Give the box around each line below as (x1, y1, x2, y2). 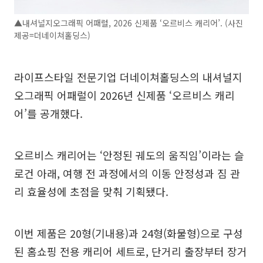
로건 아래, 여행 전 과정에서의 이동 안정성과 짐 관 (14, 166, 240, 181)
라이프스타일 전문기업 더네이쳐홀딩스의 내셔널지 (14, 69, 242, 85)
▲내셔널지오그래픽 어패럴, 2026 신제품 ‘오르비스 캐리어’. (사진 (14, 17, 243, 29)
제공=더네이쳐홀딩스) (14, 29, 90, 42)
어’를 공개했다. (14, 106, 83, 122)
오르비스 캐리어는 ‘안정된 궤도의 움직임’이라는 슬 (14, 147, 244, 163)
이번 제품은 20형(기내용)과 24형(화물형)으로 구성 (14, 225, 243, 241)
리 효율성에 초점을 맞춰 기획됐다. (14, 184, 168, 200)
